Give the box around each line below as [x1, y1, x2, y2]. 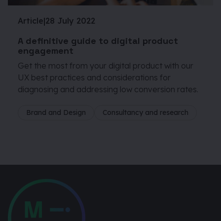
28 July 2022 [45, 16, 95, 26]
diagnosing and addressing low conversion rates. [18, 84, 200, 95]
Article [18, 16, 43, 26]
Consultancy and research [103, 108, 188, 117]
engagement [18, 45, 74, 57]
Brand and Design [26, 108, 86, 117]
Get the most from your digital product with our [18, 61, 193, 71]
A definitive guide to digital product [18, 35, 178, 47]
